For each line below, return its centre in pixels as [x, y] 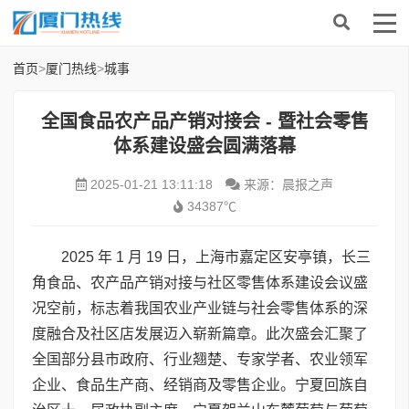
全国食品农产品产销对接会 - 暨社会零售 [204, 121]
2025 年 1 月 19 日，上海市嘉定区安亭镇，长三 [216, 257]
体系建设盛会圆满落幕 [204, 146]
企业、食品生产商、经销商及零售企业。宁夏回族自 [200, 385]
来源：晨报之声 [287, 184]
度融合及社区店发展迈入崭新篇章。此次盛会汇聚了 [200, 334]
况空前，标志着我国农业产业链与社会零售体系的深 [200, 308]
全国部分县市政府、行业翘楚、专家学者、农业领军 [200, 359]
